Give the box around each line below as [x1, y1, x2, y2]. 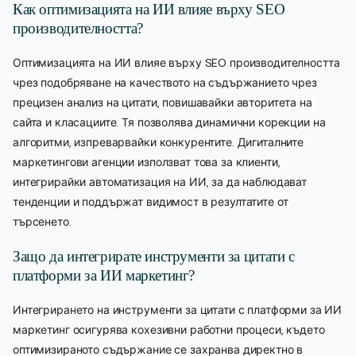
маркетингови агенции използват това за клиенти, [13, 154, 281, 169]
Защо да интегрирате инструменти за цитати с [13, 247, 295, 265]
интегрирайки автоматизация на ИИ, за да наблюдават [13, 174, 307, 189]
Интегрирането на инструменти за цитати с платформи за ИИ [13, 302, 342, 317]
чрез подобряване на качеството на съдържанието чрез [13, 75, 317, 90]
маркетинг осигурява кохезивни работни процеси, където [13, 322, 325, 337]
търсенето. [13, 214, 72, 229]
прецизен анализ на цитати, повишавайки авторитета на [13, 95, 312, 110]
